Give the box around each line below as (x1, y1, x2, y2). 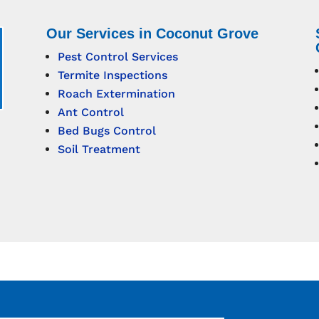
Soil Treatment (57, 142, 140, 157)
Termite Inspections (57, 68, 167, 83)
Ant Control (57, 105, 124, 120)
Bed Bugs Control (57, 124, 156, 138)
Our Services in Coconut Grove (46, 26, 258, 42)
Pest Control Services (57, 50, 178, 64)
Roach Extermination (57, 87, 175, 101)
